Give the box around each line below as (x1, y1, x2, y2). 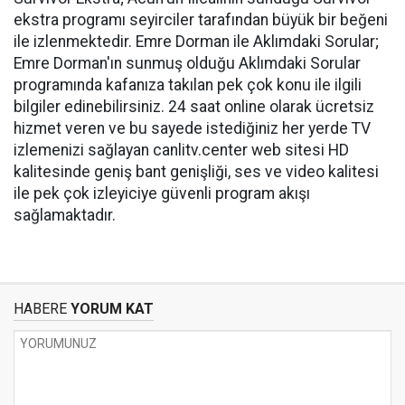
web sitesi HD (251, 141, 349, 159)
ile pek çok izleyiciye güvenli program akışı (14, 184, 310, 202)
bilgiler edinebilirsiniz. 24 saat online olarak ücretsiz (14, 98, 374, 116)
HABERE (14, 300, 67, 317)
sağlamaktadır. (14, 206, 116, 224)
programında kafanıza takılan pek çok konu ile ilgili (14, 76, 362, 94)
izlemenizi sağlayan (14, 141, 149, 159)
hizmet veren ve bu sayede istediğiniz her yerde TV (14, 119, 371, 137)
